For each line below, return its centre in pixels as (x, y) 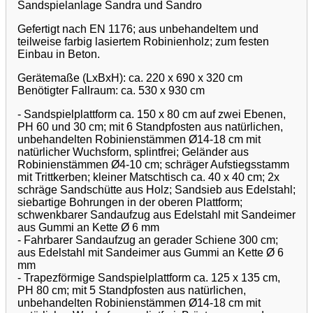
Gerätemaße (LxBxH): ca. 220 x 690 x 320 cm (130, 78)
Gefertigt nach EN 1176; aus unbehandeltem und (138, 29)
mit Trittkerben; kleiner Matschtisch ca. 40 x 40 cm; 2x (148, 177)
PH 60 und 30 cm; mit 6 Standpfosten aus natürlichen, (150, 126)
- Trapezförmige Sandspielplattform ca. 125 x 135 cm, (149, 277)
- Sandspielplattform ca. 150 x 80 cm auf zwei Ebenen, (152, 114)
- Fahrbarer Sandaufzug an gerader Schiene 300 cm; (148, 240)
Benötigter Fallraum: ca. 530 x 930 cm (111, 90)
